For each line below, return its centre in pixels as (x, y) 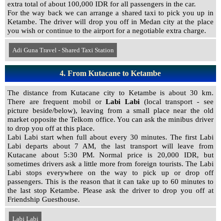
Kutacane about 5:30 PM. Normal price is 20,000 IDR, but (110, 155)
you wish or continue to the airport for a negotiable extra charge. (107, 31)
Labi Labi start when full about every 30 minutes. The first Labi (110, 137)
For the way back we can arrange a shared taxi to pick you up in (110, 13)
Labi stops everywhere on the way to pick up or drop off (110, 173)
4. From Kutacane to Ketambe (110, 73)
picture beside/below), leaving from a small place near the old (110, 110)
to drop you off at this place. (51, 128)
